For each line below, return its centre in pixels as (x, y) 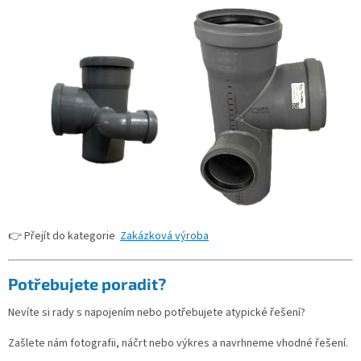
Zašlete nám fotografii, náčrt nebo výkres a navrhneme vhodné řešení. (178, 344)
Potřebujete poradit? (87, 283)
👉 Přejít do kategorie (64, 237)
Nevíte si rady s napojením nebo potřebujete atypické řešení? (157, 313)
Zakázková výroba (164, 237)
